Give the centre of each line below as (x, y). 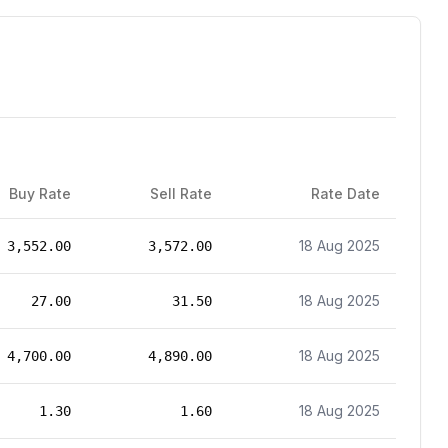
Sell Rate (181, 193)
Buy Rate (40, 193)
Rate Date (345, 193)
